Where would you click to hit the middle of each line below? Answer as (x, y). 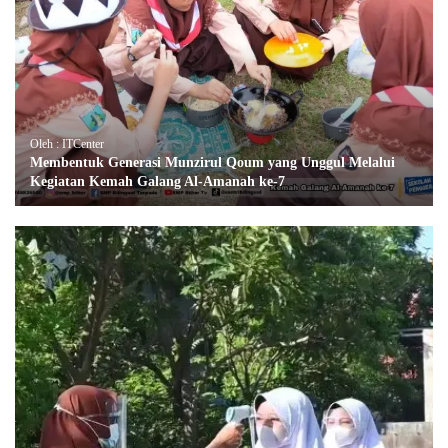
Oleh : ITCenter (67, 143)
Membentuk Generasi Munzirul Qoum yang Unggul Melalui (212, 162)
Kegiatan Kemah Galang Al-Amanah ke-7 (157, 181)
